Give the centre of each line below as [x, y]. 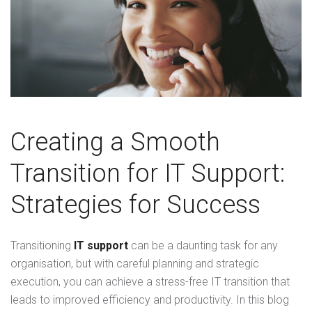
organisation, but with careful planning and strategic [135, 264]
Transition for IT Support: [148, 174]
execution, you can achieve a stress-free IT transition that [150, 282]
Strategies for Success [135, 205]
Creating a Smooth [115, 142]
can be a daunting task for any [203, 246]
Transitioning [42, 246]
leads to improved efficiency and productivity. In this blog [150, 300]
